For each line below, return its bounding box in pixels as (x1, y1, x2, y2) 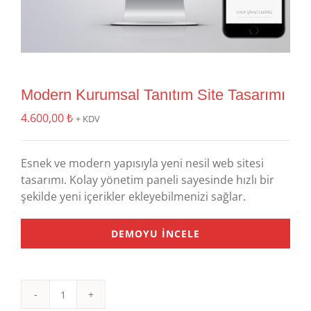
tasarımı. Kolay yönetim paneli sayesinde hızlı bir (21, 172, 274, 187)
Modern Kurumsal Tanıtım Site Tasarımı (21, 86, 285, 103)
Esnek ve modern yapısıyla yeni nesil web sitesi (21, 155, 264, 171)
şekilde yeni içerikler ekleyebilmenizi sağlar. (21, 189, 246, 204)
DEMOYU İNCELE (111, 227, 200, 240)
